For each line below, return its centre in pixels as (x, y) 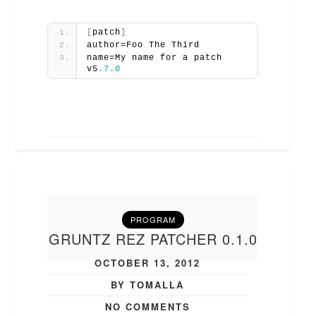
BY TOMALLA (148, 284)
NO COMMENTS (147, 306)
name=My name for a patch (155, 57)
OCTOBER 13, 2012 (148, 262)
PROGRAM (153, 219)
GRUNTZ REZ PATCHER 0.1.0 (153, 238)
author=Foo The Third (144, 45)
